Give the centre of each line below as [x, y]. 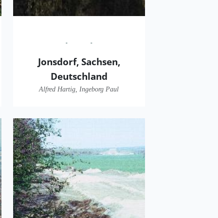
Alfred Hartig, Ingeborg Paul [79, 89]
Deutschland [79, 76]
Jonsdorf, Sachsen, [79, 61]
